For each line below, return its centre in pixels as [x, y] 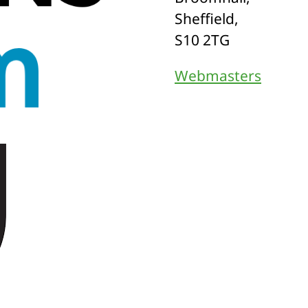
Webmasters [218, 75]
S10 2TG [202, 40]
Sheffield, [207, 18]
